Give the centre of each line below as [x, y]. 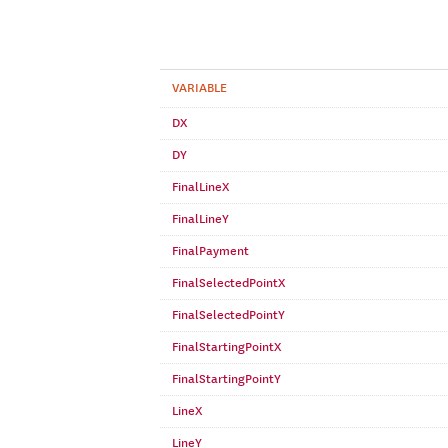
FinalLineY [200, 219]
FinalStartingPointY [226, 379]
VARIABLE [199, 88]
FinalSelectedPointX [228, 283]
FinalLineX [200, 187]
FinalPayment [210, 251]
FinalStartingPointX [226, 347]
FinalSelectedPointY [228, 315]
